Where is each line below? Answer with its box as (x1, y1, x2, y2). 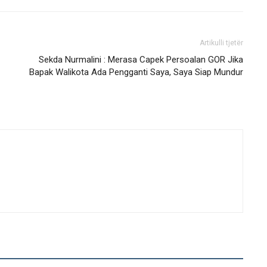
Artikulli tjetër (200, 39, 243, 47)
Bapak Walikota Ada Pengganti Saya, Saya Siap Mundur (29, 67, 243, 77)
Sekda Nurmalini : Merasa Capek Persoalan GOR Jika (39, 54, 243, 65)
